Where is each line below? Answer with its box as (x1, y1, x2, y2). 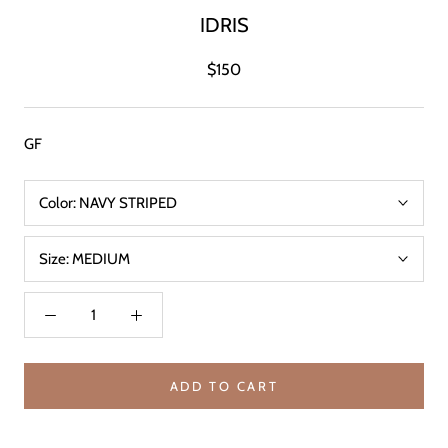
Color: (39, 193, 79, 212)
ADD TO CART (169, 377, 279, 394)
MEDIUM (72, 249, 130, 268)
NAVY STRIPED (79, 193, 177, 212)
